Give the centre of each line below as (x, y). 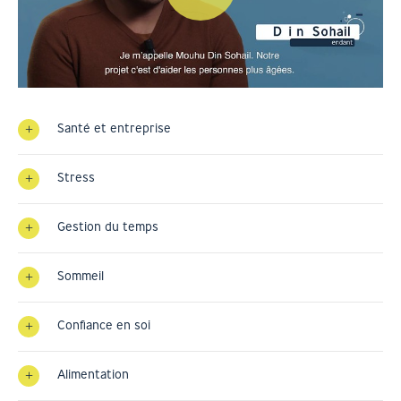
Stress (76, 177)
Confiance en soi (104, 324)
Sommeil (81, 275)
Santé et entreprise (114, 128)
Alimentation (93, 374)
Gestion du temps (108, 226)
